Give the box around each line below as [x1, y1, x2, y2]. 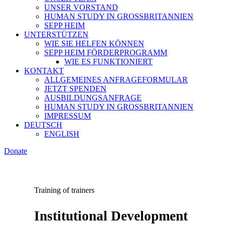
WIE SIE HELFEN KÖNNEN [44, 39, 144, 48]
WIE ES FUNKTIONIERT [64, 57, 153, 66]
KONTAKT [24, 66, 64, 75]
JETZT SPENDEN [44, 84, 106, 93]
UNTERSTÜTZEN [24, 30, 88, 39]
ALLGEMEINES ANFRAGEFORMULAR [44, 75, 188, 84]
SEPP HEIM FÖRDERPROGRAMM [44, 48, 167, 57]
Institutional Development [34, 208, 188, 223]
